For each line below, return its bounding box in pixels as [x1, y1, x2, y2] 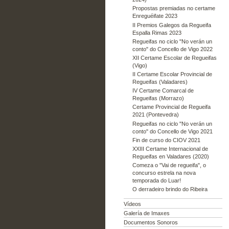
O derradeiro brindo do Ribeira [132, 186, 208, 193]
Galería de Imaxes [124, 210, 170, 216]
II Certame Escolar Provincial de [132, 71, 212, 78]
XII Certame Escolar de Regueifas [132, 54, 217, 61]
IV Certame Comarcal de [132, 87, 194, 94]
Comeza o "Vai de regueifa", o [132, 162, 206, 169]
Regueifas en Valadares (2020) [132, 153, 209, 159]
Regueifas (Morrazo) [132, 95, 184, 102]
